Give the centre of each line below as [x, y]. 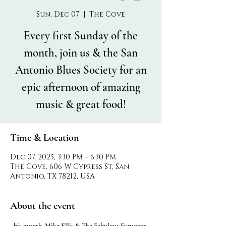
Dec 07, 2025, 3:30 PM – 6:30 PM [63, 157]
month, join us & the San [81, 53]
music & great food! [81, 104]
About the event [43, 206]
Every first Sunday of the [81, 36]
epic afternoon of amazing [81, 87]
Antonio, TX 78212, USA [52, 176]
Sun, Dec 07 [58, 14]
